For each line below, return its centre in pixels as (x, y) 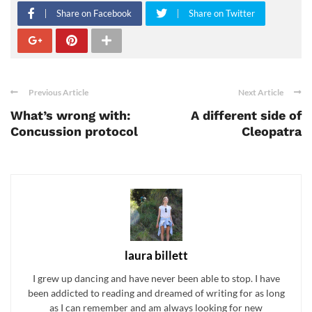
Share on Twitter (222, 14)
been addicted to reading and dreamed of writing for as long (156, 293)
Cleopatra (272, 132)
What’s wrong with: (70, 116)
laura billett (156, 256)
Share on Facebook (94, 14)
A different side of (246, 116)
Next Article (261, 93)
